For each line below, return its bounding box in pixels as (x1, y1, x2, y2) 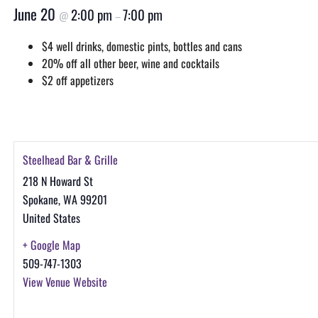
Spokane (22, 191, 58, 208)
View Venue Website (22, 273, 107, 290)
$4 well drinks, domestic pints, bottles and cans (41, 38, 242, 55)
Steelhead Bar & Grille (22, 151, 118, 168)
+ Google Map (22, 236, 80, 253)
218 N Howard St (22, 172, 93, 190)
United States (22, 209, 80, 226)
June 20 (13, 3, 59, 25)
